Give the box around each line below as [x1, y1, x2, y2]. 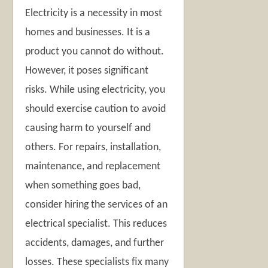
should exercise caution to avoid [25, 103, 166, 115]
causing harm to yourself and [25, 123, 151, 134]
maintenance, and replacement [25, 161, 161, 172]
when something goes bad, [25, 180, 141, 191]
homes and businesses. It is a [25, 27, 151, 38]
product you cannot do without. [25, 46, 165, 57]
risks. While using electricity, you [25, 84, 166, 96]
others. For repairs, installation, [25, 142, 162, 153]
